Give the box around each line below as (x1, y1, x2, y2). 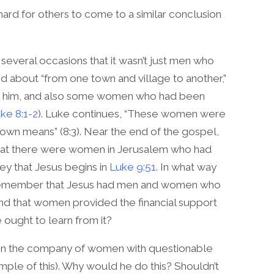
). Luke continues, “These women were (38, 107, 226, 120)
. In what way (156, 160, 217, 173)
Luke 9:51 (109, 160, 156, 173)
